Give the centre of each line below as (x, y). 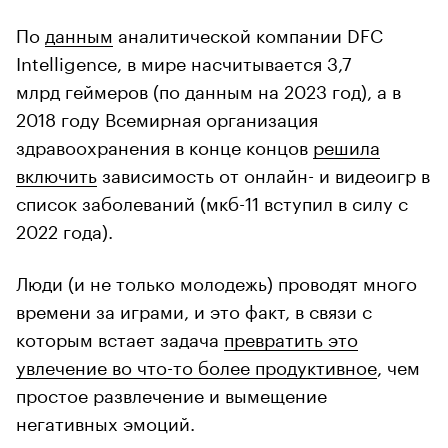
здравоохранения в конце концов (164, 145)
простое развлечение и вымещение (171, 393)
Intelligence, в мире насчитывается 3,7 (184, 61)
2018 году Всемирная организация (167, 117)
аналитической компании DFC (248, 33)
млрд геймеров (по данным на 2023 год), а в (208, 89)
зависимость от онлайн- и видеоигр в (263, 173)
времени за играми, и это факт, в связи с (194, 309)
